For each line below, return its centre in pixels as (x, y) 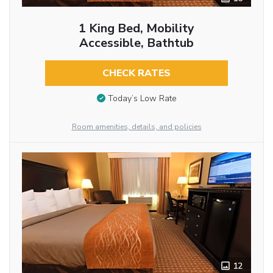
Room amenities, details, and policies (136, 127)
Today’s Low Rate (142, 99)
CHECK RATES (136, 73)
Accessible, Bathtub (136, 43)
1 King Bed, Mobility (136, 29)
